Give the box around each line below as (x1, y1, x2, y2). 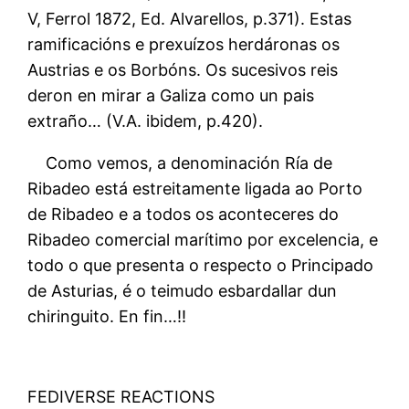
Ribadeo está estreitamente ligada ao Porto (27, 178, 363, 198)
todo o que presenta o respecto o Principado (27, 255, 374, 275)
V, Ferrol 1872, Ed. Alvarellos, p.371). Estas (27, 8, 352, 28)
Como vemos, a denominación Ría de (27, 152, 333, 173)
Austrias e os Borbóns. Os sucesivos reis (27, 59, 339, 79)
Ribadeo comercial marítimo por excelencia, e (27, 229, 379, 249)
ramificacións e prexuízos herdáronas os (27, 34, 341, 54)
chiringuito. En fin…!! (27, 306, 187, 326)
